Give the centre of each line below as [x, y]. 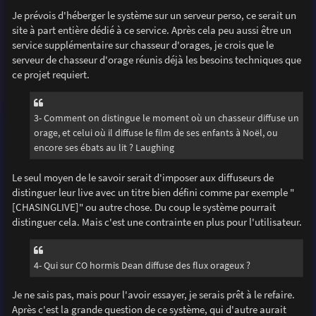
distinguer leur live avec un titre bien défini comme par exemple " [153, 192]
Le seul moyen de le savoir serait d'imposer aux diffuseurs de [142, 177]
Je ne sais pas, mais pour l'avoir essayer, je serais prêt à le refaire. [153, 295]
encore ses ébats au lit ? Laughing [104, 148]
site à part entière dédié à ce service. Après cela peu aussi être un [151, 30]
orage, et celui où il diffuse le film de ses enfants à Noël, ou [156, 133]
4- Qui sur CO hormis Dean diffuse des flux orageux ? [142, 265]
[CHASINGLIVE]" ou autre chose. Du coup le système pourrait [144, 207]
